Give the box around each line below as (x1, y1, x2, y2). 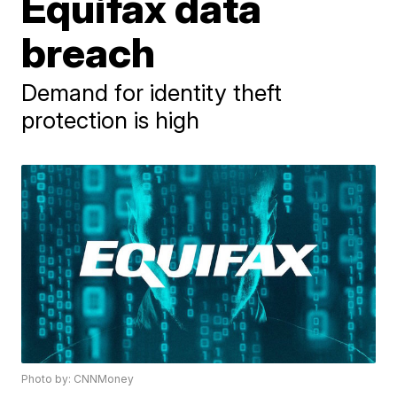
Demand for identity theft (21, 78, 283, 106)
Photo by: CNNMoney (21, 372, 135, 386)
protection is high (21, 105, 200, 134)
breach (21, 27, 156, 77)
